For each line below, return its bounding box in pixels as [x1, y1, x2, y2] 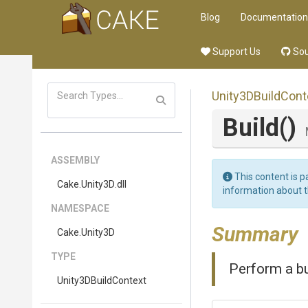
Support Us [210, 46, 261, 57]
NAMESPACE [51, 203, 109, 214]
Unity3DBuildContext [57, 275, 146, 286]
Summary [212, 222, 298, 246]
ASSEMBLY [51, 155, 100, 166]
